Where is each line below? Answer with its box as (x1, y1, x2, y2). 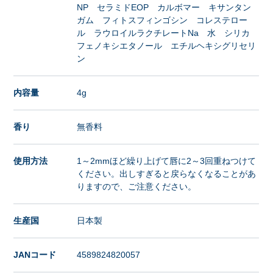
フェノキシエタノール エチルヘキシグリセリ (77, 41, 257, 51)
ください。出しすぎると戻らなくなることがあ (77, 169, 257, 179)
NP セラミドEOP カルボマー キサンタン (77, 2, 252, 13)
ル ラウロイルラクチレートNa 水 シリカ (77, 28, 259, 38)
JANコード (13, 250, 57, 260)
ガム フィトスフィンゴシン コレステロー (77, 15, 248, 26)
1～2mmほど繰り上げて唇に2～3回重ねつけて (77, 156, 257, 166)
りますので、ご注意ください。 (77, 182, 197, 192)
